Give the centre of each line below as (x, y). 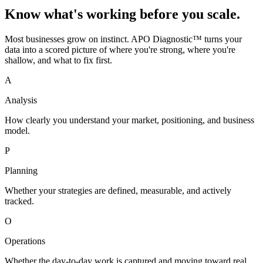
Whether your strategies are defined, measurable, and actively (118, 191)
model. (17, 131)
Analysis (21, 100)
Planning (21, 171)
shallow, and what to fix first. (58, 60)
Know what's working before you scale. (122, 14)
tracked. (19, 201)
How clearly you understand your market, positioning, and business (129, 120)
